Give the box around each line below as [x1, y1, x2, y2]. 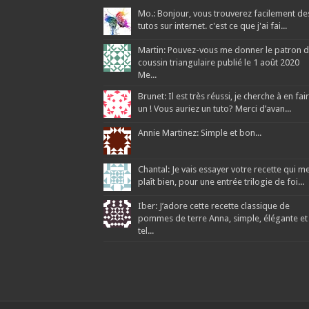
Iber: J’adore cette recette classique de [137, 201, 290, 212]
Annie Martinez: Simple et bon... [137, 128, 261, 139]
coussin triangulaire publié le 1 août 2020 [137, 57, 299, 68]
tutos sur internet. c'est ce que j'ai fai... [137, 21, 287, 32]
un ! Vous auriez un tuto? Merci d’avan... [137, 103, 291, 114]
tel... [137, 226, 154, 237]
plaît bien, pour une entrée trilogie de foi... [137, 177, 304, 188]
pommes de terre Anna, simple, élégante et [137, 213, 308, 224]
